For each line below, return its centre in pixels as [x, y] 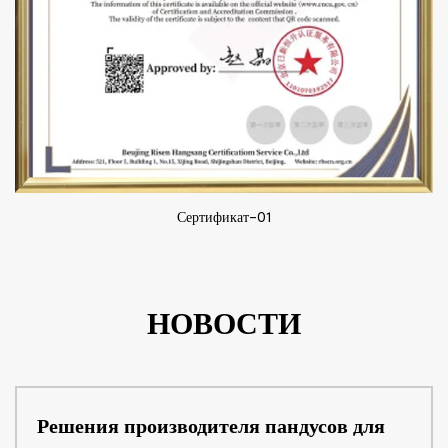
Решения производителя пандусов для [211, 425]
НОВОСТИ [224, 323]
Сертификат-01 [224, 216]
